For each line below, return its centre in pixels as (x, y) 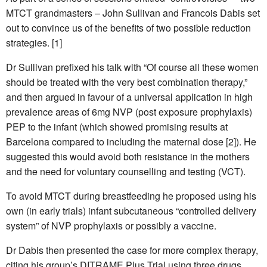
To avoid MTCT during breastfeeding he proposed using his (131, 195)
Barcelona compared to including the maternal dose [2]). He (131, 141)
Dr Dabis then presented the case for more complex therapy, (132, 250)
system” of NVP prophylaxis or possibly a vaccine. (111, 225)
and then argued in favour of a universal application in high (129, 97)
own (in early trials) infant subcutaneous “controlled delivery (131, 210)
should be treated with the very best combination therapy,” (127, 82)
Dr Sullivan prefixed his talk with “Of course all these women (132, 67)
